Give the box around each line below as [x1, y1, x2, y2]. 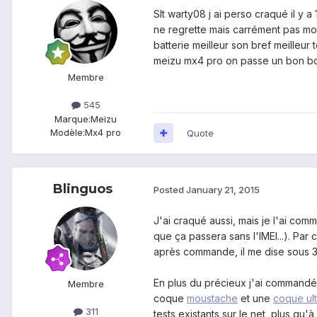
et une [238, 292, 273, 304]
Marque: [54, 113, 91, 125]
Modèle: [50, 126, 85, 138]
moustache [187, 292, 238, 304]
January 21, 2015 [186, 184, 260, 196]
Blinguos [53, 180, 113, 197]
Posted [154, 184, 186, 196]
